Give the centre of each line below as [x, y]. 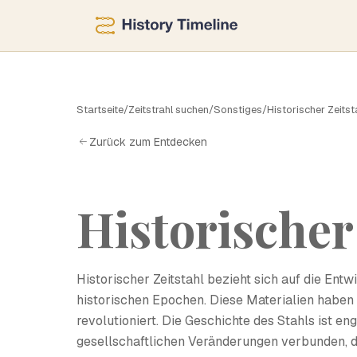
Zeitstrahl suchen [169, 110]
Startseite [100, 110]
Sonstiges [238, 110]
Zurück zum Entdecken [148, 141]
